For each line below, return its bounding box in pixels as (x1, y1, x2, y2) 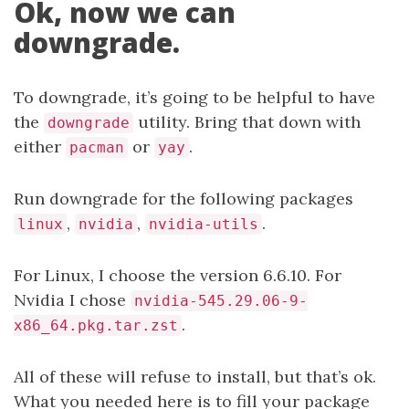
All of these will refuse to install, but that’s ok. (14, 365, 376, 387)
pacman (69, 138, 124, 156)
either (14, 135, 66, 157)
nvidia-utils (149, 215, 258, 233)
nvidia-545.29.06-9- (134, 291, 308, 309)
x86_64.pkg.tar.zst (14, 316, 178, 334)
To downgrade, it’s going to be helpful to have (14, 86, 375, 108)
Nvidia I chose (14, 288, 131, 310)
